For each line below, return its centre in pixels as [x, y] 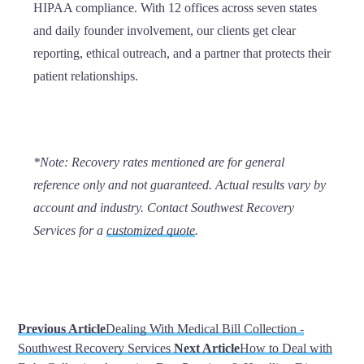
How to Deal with [286, 348]
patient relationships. [86, 76]
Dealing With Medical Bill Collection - [205, 329]
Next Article [207, 348]
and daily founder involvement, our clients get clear [165, 30]
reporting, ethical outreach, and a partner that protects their [182, 53]
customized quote [151, 230]
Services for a [70, 230]
